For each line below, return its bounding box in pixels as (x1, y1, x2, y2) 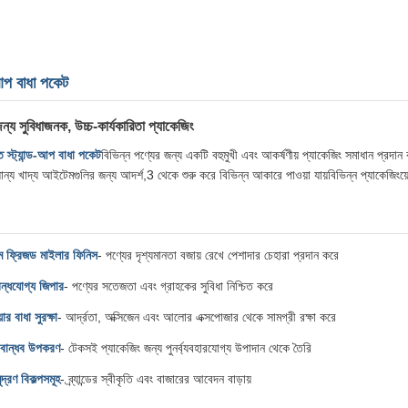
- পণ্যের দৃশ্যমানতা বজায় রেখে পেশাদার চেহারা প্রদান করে (97, 248, 339, 262)
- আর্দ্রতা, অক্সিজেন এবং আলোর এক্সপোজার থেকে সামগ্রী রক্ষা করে (57, 310, 336, 324)
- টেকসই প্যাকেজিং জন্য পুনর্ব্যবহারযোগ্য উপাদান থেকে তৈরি (60, 341, 311, 355)
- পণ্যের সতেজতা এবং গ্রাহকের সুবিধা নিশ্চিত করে (64, 279, 273, 293)
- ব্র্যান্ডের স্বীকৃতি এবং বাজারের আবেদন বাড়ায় (60, 372, 251, 386)
